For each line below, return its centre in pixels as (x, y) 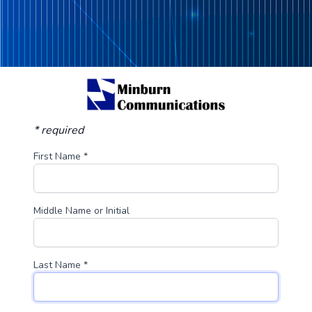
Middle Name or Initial (81, 211)
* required (58, 131)
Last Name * (61, 265)
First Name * (61, 157)
